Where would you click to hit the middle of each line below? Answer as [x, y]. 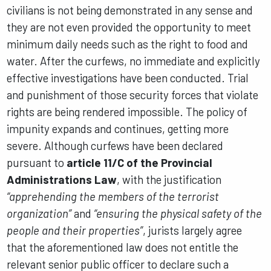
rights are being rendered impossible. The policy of [127, 112]
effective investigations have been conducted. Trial [128, 78]
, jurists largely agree [193, 230]
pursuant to [37, 163]
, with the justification [169, 180]
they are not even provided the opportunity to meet [129, 27]
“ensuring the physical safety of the [178, 214]
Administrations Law [62, 180]
